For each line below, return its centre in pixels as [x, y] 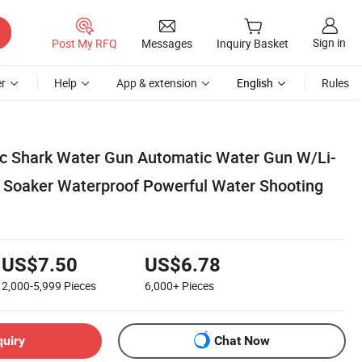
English [255, 83]
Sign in [329, 43]
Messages [167, 43]
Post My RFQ [84, 43]
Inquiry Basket [253, 44]
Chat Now [242, 341]
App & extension [157, 83]
